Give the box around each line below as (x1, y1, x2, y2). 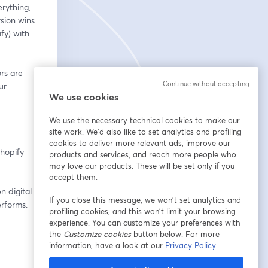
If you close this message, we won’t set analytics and (49, 194, 241, 205)
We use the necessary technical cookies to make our (49, 115, 240, 126)
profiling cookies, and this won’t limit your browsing (49, 206, 236, 217)
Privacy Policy (165, 240, 216, 251)
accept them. (49, 172, 98, 182)
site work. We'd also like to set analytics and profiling (49, 126, 242, 137)
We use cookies (49, 90, 118, 103)
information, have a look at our (49, 240, 165, 251)
